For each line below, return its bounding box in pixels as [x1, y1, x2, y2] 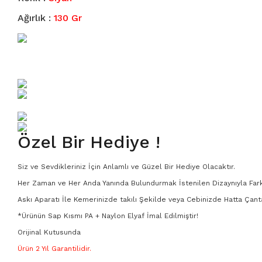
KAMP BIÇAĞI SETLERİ [9, 175, 95, 184]
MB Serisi [9, 146, 43, 154]
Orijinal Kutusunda [18, 228, 81, 237]
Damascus [9, 204, 47, 213]
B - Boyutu [9, 58, 49, 67]
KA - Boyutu [9, 87, 54, 96]
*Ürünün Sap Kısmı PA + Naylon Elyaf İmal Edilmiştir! [18, 212, 198, 220]
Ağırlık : [18, 12, 54, 24]
